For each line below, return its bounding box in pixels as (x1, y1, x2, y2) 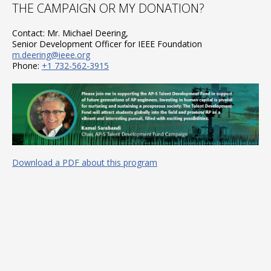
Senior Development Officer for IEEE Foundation (12, 38, 202, 50)
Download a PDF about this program (12, 157, 157, 169)
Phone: (12, 59, 42, 71)
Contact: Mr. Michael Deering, (12, 27, 128, 39)
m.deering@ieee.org (12, 48, 90, 60)
